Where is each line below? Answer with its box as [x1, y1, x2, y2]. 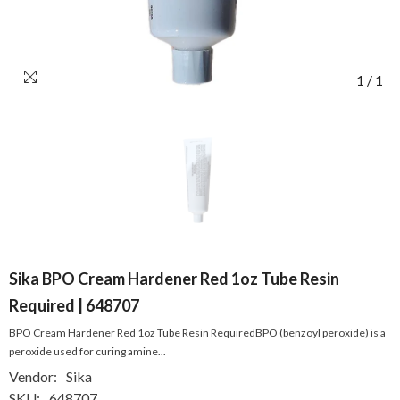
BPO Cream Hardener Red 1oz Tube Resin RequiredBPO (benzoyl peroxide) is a [9, 326, 386, 339]
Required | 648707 [9, 296, 139, 315]
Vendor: [9, 368, 57, 385]
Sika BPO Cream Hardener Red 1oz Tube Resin [9, 269, 339, 288]
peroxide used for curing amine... [9, 345, 166, 358]
